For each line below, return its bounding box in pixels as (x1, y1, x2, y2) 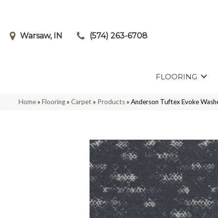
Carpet (71, 97, 91, 106)
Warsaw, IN (20, 31, 62, 40)
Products (97, 97, 125, 106)
